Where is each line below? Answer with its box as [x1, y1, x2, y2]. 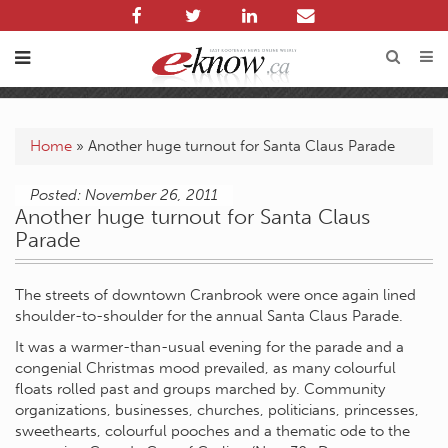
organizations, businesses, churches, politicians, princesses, [15, 401, 419, 419]
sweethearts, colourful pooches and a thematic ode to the [15, 422, 410, 440]
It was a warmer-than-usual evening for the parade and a [15, 338, 404, 356]
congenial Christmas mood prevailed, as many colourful [15, 359, 396, 377]
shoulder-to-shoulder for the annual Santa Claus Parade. [15, 307, 403, 325]
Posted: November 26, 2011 [30, 186, 218, 204]
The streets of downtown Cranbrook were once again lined [15, 286, 416, 304]
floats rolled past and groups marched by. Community [15, 380, 385, 398]
